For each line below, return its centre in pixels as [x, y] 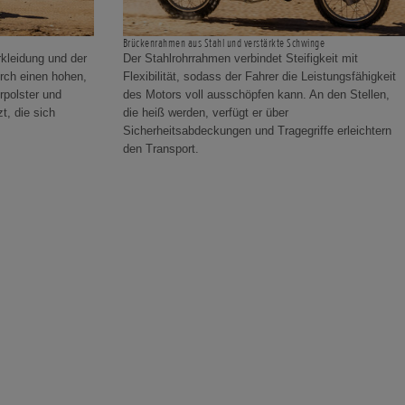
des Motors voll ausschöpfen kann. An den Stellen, [256, 95]
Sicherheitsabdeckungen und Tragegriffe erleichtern [257, 131]
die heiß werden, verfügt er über [206, 113]
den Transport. [161, 149]
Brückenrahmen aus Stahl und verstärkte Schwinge [224, 43]
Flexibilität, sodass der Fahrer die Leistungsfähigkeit [259, 77]
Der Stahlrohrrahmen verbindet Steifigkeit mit [240, 59]
